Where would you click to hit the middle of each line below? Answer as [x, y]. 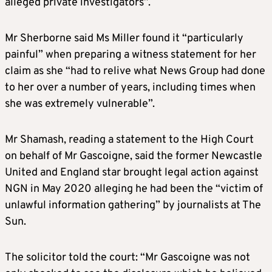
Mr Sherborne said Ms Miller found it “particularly [124, 39]
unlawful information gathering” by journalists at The [133, 206]
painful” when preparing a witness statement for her [131, 55]
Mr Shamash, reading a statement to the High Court [129, 140]
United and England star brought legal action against [132, 173]
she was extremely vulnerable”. [80, 104]
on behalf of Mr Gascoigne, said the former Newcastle [134, 157]
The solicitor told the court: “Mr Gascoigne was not [127, 258]
